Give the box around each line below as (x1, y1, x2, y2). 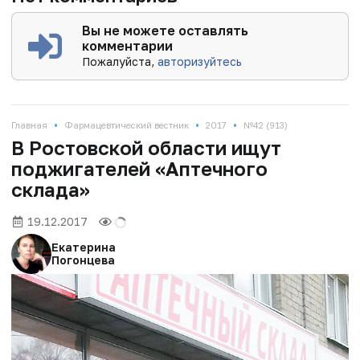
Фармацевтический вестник (64, 119, 189, 130)
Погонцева (51, 252, 115, 267)
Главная (11, 119, 47, 130)
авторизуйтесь (157, 54, 243, 68)
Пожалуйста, (82, 54, 158, 68)
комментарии (82, 37, 174, 54)
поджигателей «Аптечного (11, 156, 268, 180)
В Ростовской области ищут (11, 135, 281, 159)
